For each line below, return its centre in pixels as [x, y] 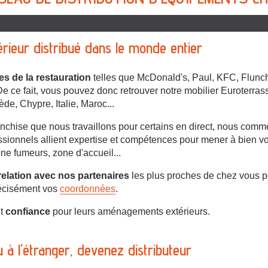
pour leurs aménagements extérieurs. [130, 211]
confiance [28, 211]
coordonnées [88, 188]
